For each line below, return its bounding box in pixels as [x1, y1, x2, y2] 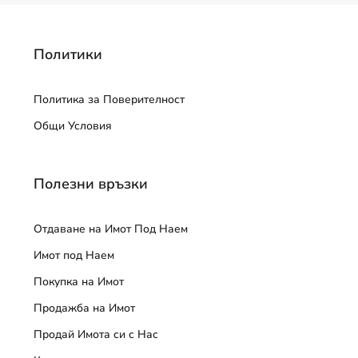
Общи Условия [34, 118, 112, 133]
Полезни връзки [34, 174, 148, 193]
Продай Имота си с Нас [34, 327, 158, 342]
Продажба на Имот [34, 300, 135, 316]
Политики [34, 45, 102, 64]
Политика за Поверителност [34, 92, 185, 107]
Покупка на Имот [34, 274, 124, 289]
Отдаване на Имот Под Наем [34, 221, 188, 237]
